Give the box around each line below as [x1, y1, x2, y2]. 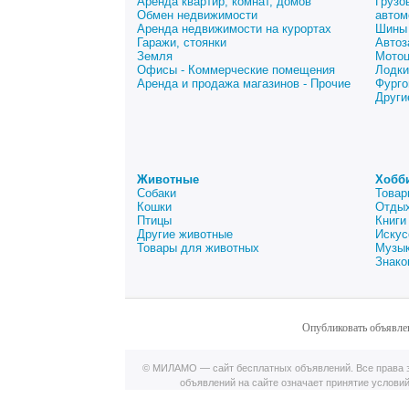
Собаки [137, 186, 176, 200]
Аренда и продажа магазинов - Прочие [137, 77, 351, 90]
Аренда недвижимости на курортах [137, 22, 331, 36]
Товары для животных [137, 241, 259, 255]
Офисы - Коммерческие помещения [137, 63, 335, 77]
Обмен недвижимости [137, 8, 257, 22]
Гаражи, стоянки [137, 36, 226, 49]
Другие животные [137, 227, 233, 241]
